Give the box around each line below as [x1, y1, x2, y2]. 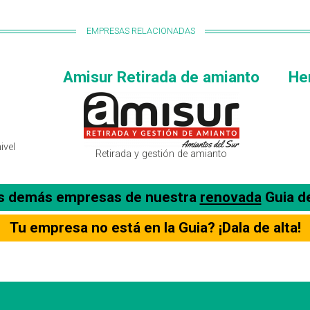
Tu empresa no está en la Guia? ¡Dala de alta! [9, 219, 301, 237]
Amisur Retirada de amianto [63, 68, 260, 86]
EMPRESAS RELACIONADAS [86, 26, 195, 37]
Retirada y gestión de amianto [95, 148, 228, 161]
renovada [199, 189, 262, 206]
